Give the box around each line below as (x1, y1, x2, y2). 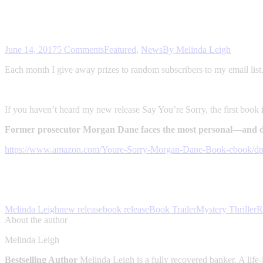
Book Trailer (149, 204, 196, 215)
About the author (5, 215, 68, 225)
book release (103, 204, 149, 215)
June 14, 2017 (5, 45, 57, 55)
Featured (104, 45, 136, 55)
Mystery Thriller (196, 204, 257, 215)
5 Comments (57, 45, 104, 55)
